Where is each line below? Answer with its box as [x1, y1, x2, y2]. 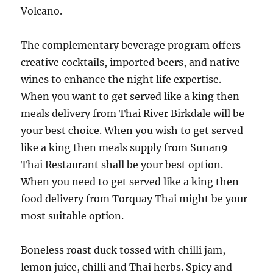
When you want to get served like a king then [21, 90, 240, 102]
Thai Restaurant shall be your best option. [21, 158, 224, 171]
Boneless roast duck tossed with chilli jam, [21, 244, 226, 256]
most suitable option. [21, 210, 124, 222]
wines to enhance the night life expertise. [21, 73, 222, 85]
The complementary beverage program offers [21, 39, 241, 51]
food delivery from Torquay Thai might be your [21, 193, 248, 205]
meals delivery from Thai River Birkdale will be [21, 107, 245, 119]
